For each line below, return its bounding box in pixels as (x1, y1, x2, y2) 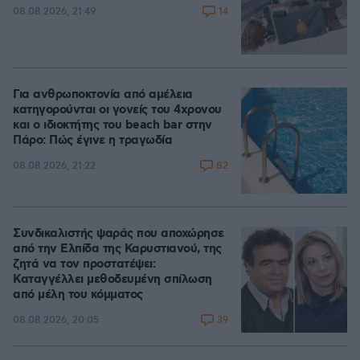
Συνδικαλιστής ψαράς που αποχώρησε (13, 225, 224, 242)
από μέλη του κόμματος (13, 286, 143, 303)
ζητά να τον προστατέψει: (13, 256, 155, 272)
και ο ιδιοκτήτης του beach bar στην (13, 117, 212, 133)
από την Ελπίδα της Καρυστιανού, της (13, 240, 222, 257)
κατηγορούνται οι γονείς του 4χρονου (13, 101, 222, 118)
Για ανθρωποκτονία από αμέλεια (13, 86, 193, 103)
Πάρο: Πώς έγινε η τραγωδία (13, 132, 172, 149)
